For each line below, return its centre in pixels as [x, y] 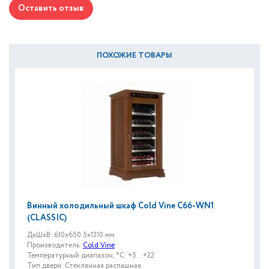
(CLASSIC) [47, 218]
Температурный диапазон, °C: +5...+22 [91, 255]
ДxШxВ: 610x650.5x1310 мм [71, 235]
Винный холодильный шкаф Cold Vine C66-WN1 [120, 206]
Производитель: [55, 245]
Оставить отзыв [51, 8]
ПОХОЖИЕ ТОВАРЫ [134, 56]
